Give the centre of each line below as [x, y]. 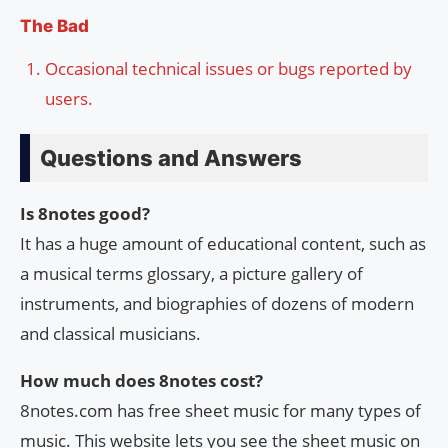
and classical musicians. [110, 334]
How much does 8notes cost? [141, 381]
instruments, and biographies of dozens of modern [217, 304]
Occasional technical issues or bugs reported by [228, 69]
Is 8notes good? [85, 214]
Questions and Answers [171, 158]
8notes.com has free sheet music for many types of [220, 411]
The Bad [54, 26]
